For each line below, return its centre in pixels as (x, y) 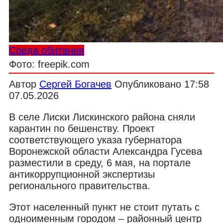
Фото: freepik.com (49, 64)
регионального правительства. (80, 185)
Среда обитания (47, 50)
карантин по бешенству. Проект (82, 128)
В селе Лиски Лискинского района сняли (102, 117)
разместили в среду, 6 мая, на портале (100, 163)
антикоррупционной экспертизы (82, 174)
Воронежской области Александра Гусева (106, 151)
